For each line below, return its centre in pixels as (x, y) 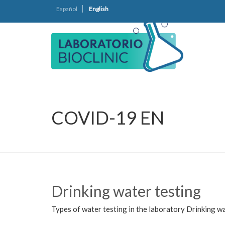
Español (67, 9)
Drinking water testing (126, 191)
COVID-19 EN (108, 118)
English (99, 9)
